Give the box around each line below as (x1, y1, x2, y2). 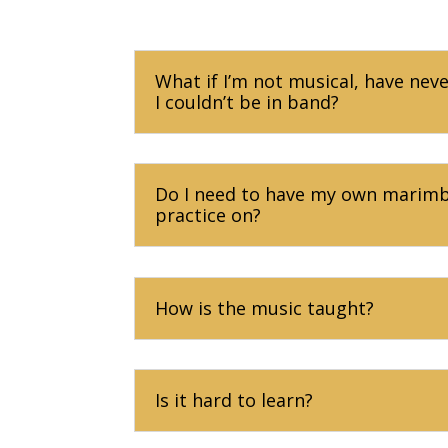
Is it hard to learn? (155, 388, 314, 413)
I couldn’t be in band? (155, 89, 340, 114)
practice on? (155, 203, 262, 228)
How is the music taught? (155, 295, 375, 320)
